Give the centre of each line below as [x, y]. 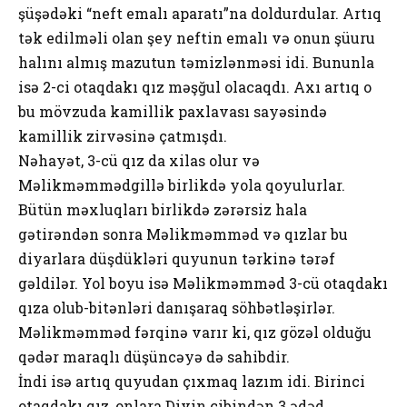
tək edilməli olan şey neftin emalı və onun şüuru [197, 37]
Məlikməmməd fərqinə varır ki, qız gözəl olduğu [195, 332]
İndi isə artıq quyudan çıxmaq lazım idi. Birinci [192, 381]
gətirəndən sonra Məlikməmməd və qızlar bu [183, 233]
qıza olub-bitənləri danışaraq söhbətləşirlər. [177, 307]
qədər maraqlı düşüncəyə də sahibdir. [154, 356]
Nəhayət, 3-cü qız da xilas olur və [139, 160]
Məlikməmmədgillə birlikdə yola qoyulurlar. [182, 184]
